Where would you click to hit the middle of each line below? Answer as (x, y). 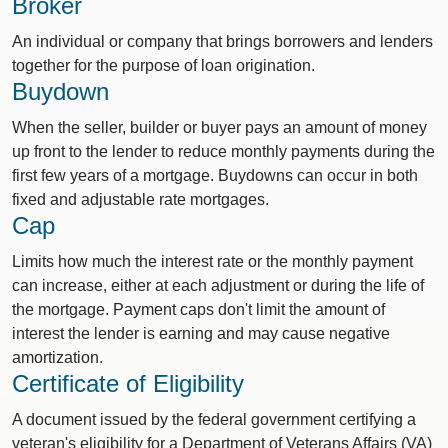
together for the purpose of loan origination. (163, 65)
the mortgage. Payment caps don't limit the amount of (198, 309)
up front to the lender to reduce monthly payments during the (223, 151)
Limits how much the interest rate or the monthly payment (212, 261)
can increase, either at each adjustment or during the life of (218, 285)
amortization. (57, 357)
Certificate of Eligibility (128, 383)
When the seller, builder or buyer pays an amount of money (219, 127)
